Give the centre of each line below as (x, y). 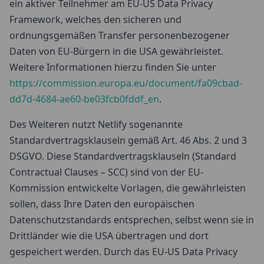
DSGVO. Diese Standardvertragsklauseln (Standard (123, 156)
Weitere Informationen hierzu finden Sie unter (113, 67)
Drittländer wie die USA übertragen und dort (109, 236)
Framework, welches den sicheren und (95, 19)
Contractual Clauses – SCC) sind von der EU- (106, 172)
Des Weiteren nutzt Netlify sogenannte (96, 124)
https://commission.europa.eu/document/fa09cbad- (126, 83)
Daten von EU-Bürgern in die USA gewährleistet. (116, 51)
